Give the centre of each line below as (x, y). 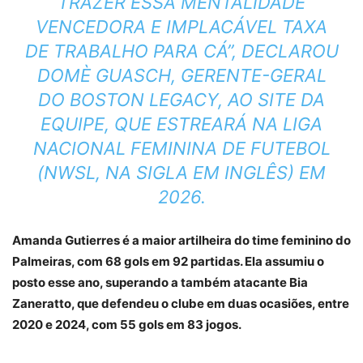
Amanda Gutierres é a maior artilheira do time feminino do (181, 240)
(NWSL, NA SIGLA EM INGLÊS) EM (181, 173)
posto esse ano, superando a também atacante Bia (160, 282)
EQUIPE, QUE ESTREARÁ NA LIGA (181, 124)
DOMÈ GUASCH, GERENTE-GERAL (181, 75)
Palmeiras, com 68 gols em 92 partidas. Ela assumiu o (168, 261)
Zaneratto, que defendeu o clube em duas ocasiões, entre (181, 303)
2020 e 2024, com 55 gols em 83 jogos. (127, 325)
